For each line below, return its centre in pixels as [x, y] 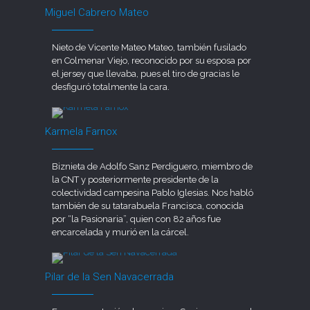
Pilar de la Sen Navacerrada [110, 276]
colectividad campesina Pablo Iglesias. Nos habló [153, 192]
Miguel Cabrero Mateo [97, 12]
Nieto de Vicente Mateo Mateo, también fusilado [149, 47]
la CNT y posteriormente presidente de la [136, 179]
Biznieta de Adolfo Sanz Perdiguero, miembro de [153, 166]
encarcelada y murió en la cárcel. [121, 232]
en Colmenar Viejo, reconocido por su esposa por [152, 60]
